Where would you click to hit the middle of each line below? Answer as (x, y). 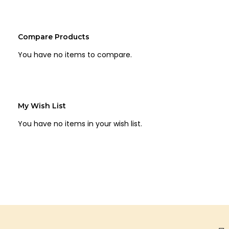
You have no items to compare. (75, 54)
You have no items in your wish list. (80, 123)
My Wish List (42, 106)
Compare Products (54, 37)
